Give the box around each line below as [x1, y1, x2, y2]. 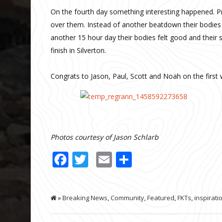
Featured [147, 193, 174, 202]
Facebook [68, 148, 138, 170]
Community [111, 193, 144, 202]
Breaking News [62, 193, 108, 202]
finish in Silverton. [51, 45, 106, 55]
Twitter [88, 148, 141, 170]
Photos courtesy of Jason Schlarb [51, 132, 159, 142]
